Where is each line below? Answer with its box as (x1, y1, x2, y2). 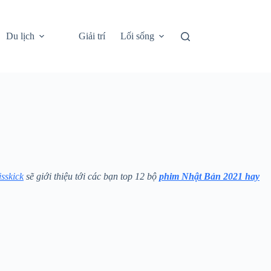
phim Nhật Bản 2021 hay (159, 171, 260, 181)
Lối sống (120, 31, 154, 41)
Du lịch (5, 31, 34, 41)
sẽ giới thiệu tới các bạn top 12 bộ (24, 171, 159, 181)
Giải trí (78, 31, 105, 41)
